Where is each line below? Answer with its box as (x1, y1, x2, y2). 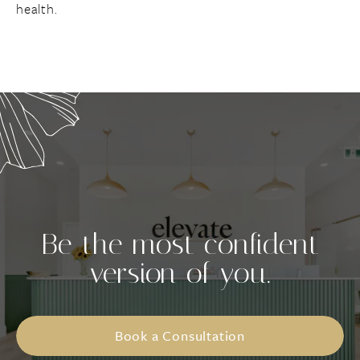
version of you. (89, 256, 271, 291)
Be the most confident (40, 227, 320, 262)
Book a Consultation (114, 325, 246, 346)
